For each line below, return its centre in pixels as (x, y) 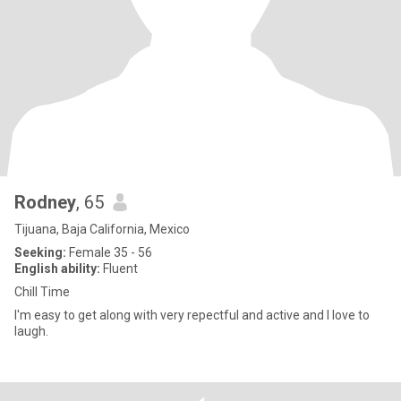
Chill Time (42, 292)
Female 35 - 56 (109, 252)
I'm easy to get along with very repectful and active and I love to (140, 315)
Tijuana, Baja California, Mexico (102, 229)
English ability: (57, 269)
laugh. (31, 331)
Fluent (119, 269)
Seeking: (40, 252)
